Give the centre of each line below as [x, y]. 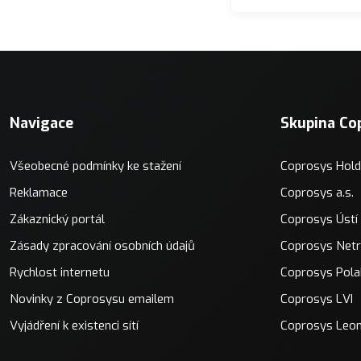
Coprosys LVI [317, 299]
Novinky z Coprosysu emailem [92, 299]
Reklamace [39, 192]
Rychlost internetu [60, 272]
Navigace [41, 123]
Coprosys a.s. [317, 192]
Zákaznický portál [57, 219]
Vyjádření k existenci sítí [74, 325]
